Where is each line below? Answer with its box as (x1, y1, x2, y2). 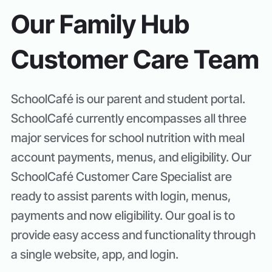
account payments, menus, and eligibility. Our (11, 149, 251, 165)
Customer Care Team (11, 43, 259, 75)
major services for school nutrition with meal (11, 130, 245, 145)
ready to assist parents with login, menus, (11, 188, 231, 203)
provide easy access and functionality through (11, 227, 256, 242)
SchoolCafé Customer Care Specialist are (11, 169, 232, 184)
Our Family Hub (11, 8, 189, 39)
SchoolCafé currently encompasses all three (11, 110, 246, 126)
